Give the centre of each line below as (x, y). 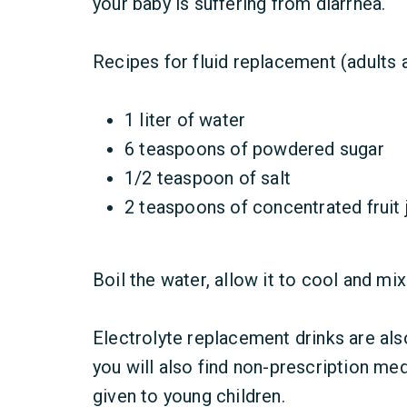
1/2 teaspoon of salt (208, 178)
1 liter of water (185, 120)
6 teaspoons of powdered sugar (254, 149)
